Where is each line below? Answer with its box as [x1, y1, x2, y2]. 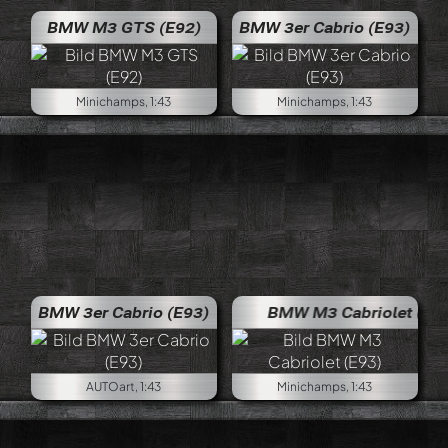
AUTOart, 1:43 [86, 379, 161, 394]
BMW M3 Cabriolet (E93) [230, 302, 422, 322]
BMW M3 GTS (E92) [46, 17, 201, 37]
